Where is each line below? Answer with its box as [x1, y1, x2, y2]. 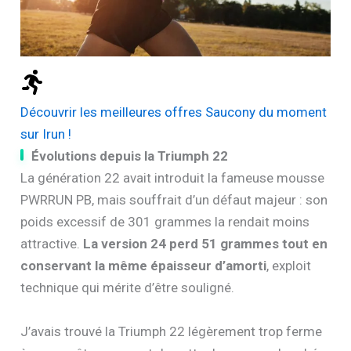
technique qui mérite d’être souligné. [20, 280, 235, 296]
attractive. [20, 236, 84, 252]
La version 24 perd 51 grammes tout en [83, 236, 328, 252]
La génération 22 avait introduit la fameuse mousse [20, 170, 325, 186]
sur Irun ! [20, 126, 72, 143]
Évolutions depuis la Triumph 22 [31, 148, 229, 165]
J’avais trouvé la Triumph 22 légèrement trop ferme [20, 323, 323, 339]
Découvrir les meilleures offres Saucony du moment [20, 104, 327, 121]
